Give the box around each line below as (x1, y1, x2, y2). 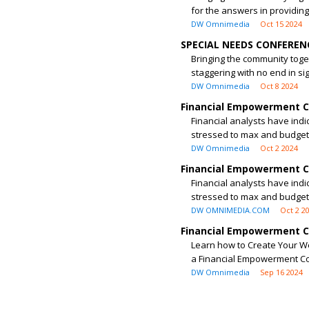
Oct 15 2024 (260, 19, 302, 29)
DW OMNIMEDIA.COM (191, 205, 270, 215)
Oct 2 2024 (260, 143, 298, 153)
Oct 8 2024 (260, 81, 298, 91)
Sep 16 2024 (260, 267, 303, 277)
